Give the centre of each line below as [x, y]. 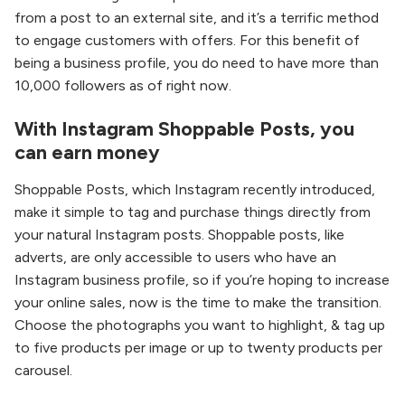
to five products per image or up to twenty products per [198, 348]
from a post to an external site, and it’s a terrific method [197, 17]
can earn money [87, 152]
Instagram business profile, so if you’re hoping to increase [202, 280]
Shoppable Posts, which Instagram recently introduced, [195, 190]
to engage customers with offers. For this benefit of [187, 40]
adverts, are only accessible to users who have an [175, 258]
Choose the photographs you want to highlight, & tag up [200, 325]
